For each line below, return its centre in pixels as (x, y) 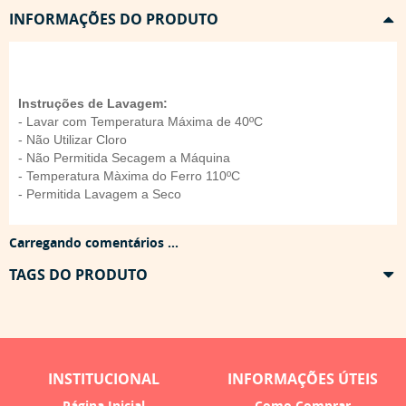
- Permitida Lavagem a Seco (100, 194)
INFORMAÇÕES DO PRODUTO (114, 19)
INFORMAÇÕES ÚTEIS (302, 379)
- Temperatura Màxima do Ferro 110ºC (129, 176)
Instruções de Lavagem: (93, 104)
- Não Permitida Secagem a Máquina (124, 158)
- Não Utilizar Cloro (72, 140)
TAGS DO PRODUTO (78, 275)
